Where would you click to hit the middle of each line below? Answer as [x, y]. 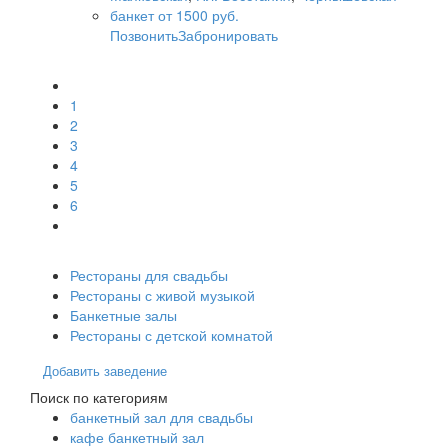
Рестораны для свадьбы [149, 275]
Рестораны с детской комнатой [171, 335]
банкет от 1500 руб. [174, 15]
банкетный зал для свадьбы [161, 417]
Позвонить [144, 35]
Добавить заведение [105, 371]
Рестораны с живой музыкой [162, 295]
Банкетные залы [123, 315]
